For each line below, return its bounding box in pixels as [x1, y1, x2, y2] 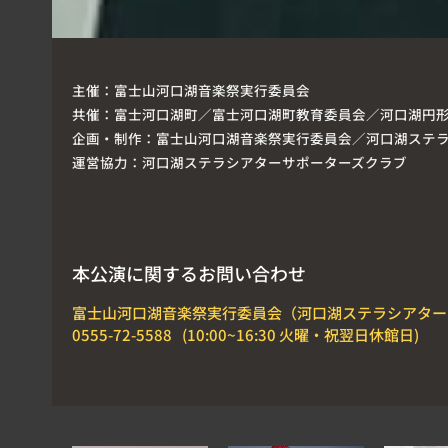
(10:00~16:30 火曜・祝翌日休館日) [182, 323, 419, 345]
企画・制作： [72, 127, 156, 148]
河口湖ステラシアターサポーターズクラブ [142, 151, 407, 172]
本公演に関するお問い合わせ [72, 259, 306, 286]
